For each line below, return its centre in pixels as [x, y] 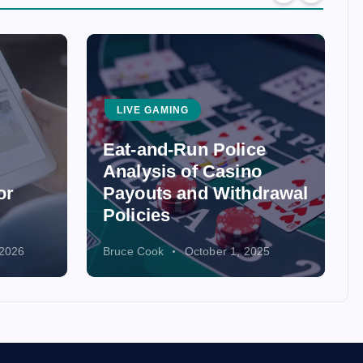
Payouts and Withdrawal [206, 193]
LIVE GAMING [153, 110]
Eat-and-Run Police [184, 149]
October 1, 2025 [227, 251]
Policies [137, 215]
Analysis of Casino [182, 171]
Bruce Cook [134, 251]
